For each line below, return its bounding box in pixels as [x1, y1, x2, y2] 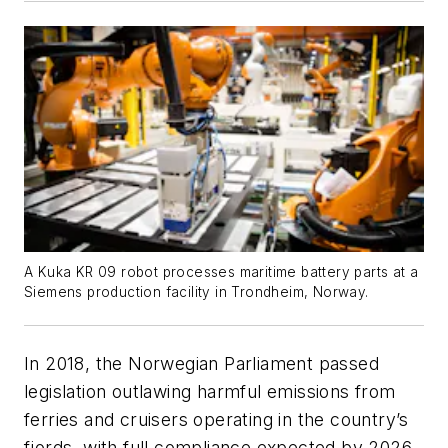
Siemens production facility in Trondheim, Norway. [24, 283, 369, 300]
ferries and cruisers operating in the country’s [24, 408, 409, 430]
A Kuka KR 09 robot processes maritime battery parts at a [24, 263, 419, 280]
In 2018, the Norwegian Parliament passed [24, 352, 379, 374]
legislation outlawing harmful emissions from [24, 380, 396, 402]
